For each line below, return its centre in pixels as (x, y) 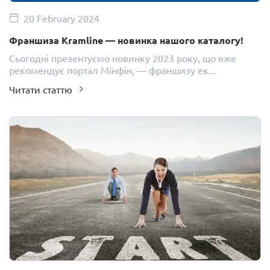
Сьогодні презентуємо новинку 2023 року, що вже (123, 58)
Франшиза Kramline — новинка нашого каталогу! (126, 40)
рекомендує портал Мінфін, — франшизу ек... (112, 70)
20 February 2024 (61, 18)
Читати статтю (41, 89)
